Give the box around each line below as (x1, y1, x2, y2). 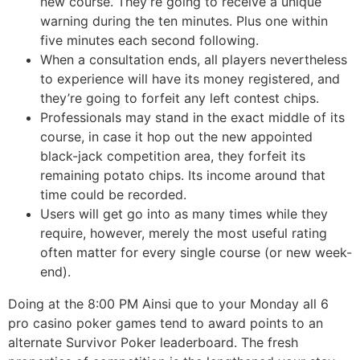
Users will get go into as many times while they (40, 206, 328, 222)
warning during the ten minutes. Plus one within (40, 13, 328, 29)
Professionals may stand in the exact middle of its (40, 109, 345, 125)
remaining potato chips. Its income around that (40, 167, 325, 183)
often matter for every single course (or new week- (40, 244, 352, 260)
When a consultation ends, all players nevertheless (40, 51, 347, 67)
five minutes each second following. (40, 32, 259, 48)
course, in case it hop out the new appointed (40, 129, 313, 145)
